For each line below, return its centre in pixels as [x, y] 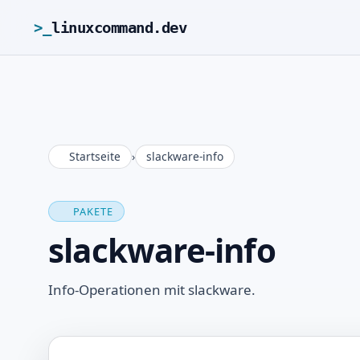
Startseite [95, 156]
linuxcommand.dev [119, 27]
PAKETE [94, 211]
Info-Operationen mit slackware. [152, 290]
